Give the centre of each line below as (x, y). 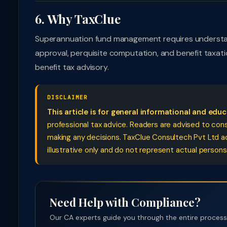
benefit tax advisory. (72, 67)
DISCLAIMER (67, 97)
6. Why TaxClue (78, 19)
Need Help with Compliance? (125, 202)
